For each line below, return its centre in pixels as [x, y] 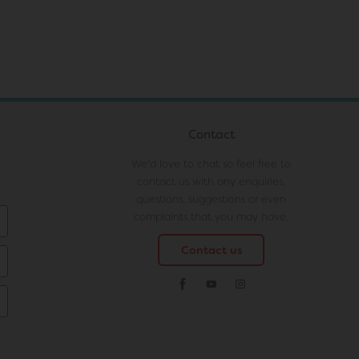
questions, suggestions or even [211, 199]
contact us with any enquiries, [211, 181]
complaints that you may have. [211, 216]
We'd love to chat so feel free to [211, 163]
